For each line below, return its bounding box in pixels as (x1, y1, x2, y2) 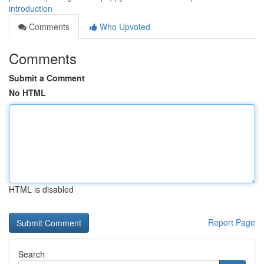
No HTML (9, 87, 46, 98)
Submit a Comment (9, 72, 85, 84)
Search (18, 248, 45, 260)
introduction (9, 2, 52, 14)
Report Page (208, 216, 255, 228)
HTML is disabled (9, 183, 74, 195)
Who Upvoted (97, 21, 150, 32)
